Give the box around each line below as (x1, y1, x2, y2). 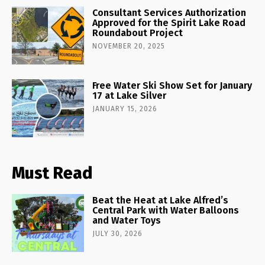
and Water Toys (92, 214, 161, 226)
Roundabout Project (92, 27, 183, 39)
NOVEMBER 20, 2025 (92, 42, 166, 51)
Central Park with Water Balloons (92, 204, 240, 216)
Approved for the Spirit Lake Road (92, 17, 246, 29)
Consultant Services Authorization (92, 7, 247, 19)
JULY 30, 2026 (92, 229, 143, 238)
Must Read (12, 163, 92, 183)
